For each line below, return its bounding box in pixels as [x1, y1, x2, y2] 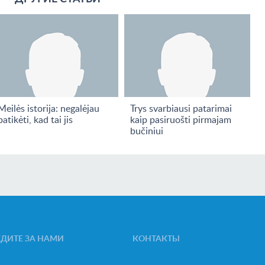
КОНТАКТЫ [132, 232, 180, 244]
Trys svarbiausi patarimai [130, 102, 232, 115]
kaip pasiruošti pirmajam [130, 113, 231, 126]
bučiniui [130, 124, 163, 137]
